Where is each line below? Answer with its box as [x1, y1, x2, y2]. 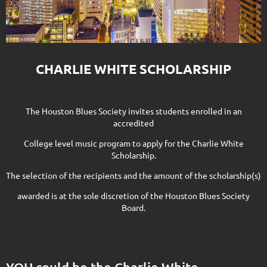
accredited [113, 117, 154, 129]
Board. [122, 202, 145, 213]
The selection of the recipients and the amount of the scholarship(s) [6, 170, 261, 181]
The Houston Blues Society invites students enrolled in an [25, 105, 242, 117]
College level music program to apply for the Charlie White [23, 138, 244, 149]
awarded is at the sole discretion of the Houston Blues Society [17, 190, 250, 201]
